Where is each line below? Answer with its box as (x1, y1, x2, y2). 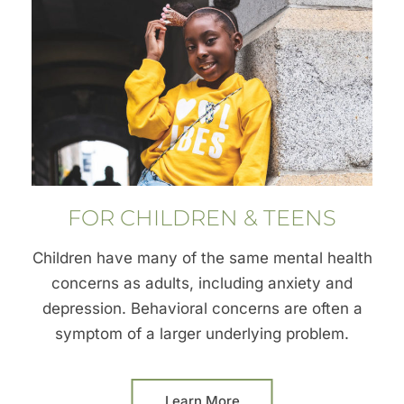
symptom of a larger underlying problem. (55, 324, 349, 343)
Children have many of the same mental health (32, 248, 372, 267)
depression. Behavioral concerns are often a (41, 298, 363, 317)
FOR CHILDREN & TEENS (68, 204, 336, 231)
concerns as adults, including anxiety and (51, 273, 353, 292)
